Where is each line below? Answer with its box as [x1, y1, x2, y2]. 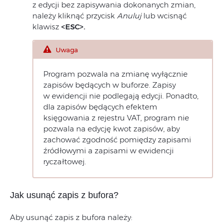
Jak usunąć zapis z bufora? [10, 190, 118, 201]
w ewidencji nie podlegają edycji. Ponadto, [43, 91, 199, 101]
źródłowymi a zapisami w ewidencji [43, 146, 174, 156]
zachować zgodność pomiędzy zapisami [43, 135, 191, 145]
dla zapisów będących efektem [43, 102, 157, 112]
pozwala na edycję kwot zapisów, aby [43, 124, 180, 134]
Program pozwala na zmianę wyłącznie [43, 69, 188, 79]
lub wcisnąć [141, 11, 187, 21]
